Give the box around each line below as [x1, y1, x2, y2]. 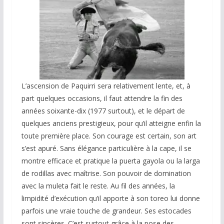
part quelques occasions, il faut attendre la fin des [21, 93, 182, 103]
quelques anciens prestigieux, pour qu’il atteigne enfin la [21, 118, 201, 128]
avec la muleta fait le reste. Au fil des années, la [21, 181, 175, 191]
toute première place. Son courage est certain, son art [21, 131, 196, 141]
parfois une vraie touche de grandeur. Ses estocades [21, 206, 191, 216]
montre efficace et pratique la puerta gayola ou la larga [21, 156, 200, 166]
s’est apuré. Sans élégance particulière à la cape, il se [21, 143, 191, 153]
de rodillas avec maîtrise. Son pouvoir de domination [21, 168, 191, 178]
